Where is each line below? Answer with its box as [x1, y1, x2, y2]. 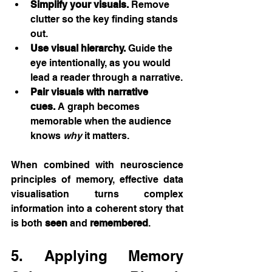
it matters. [82, 129, 129, 141]
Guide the [126, 42, 175, 54]
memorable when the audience [30, 115, 174, 127]
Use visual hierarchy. [30, 42, 126, 54]
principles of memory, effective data [11, 173, 183, 185]
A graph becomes [55, 100, 142, 112]
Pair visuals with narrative [30, 86, 151, 98]
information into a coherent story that [11, 202, 183, 214]
